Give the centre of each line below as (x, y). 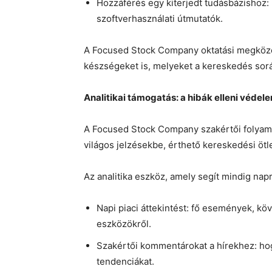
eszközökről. (124, 224)
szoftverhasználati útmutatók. (160, 19)
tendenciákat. (125, 262)
